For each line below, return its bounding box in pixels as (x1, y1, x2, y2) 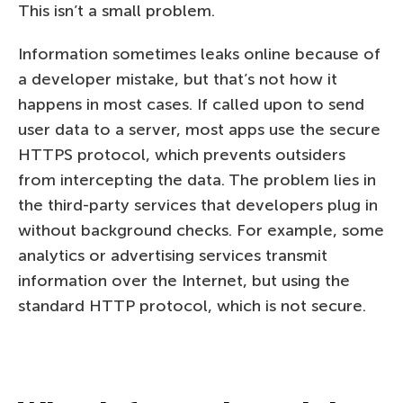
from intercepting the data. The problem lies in (18, 169, 376, 190)
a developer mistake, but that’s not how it (18, 68, 337, 89)
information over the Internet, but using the (18, 270, 350, 291)
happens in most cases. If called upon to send (18, 94, 364, 114)
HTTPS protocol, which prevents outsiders (18, 144, 345, 165)
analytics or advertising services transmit (18, 245, 327, 265)
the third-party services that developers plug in (18, 194, 378, 215)
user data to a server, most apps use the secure (18, 119, 381, 139)
